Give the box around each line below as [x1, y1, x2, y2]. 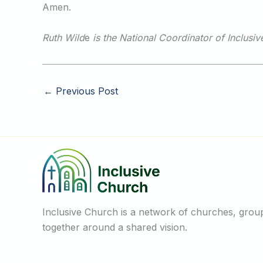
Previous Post [53, 85, 118, 97]
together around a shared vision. [42, 221, 187, 234]
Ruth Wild [42, 31, 85, 43]
